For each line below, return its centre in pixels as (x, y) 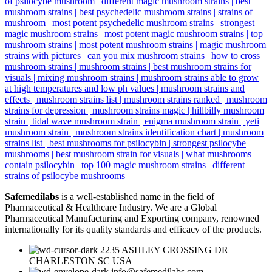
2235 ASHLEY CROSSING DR (164, 250)
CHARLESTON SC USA (81, 260)
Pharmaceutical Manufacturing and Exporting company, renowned (132, 218)
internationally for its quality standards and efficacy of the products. (133, 229)
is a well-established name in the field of (137, 196)
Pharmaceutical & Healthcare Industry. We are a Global (111, 207)
